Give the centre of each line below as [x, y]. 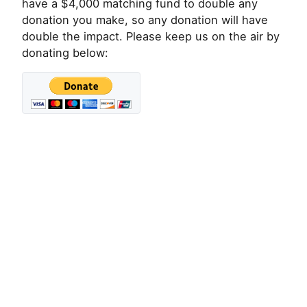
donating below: [65, 53]
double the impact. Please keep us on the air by [151, 36]
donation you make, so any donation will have [145, 20]
